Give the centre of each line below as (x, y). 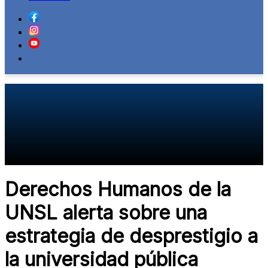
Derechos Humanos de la (118, 190)
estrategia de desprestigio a (131, 236)
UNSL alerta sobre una (106, 213)
